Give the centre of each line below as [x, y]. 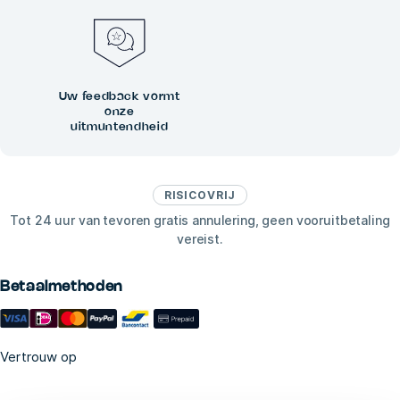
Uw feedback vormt [119, 97]
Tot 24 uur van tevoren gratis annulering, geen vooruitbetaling [200, 221]
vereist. [200, 239]
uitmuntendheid [120, 127]
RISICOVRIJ [200, 196]
